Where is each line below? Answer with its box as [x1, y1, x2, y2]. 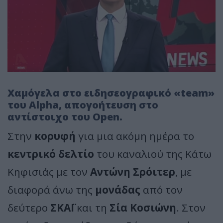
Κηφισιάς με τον [7, 164, 90, 179]
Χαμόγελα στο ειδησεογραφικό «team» [7, 86, 215, 100]
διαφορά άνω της [7, 182, 95, 197]
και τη [74, 200, 110, 215]
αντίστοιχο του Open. [7, 110, 122, 123]
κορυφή [34, 128, 76, 143]
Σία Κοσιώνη [110, 200, 176, 215]
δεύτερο [7, 200, 50, 215]
